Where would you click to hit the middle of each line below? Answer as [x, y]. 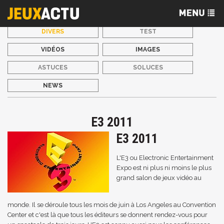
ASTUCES [53, 67]
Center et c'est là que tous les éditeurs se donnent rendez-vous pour [107, 215]
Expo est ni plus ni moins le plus [164, 168]
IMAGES [148, 49]
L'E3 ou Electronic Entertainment [165, 158]
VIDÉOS [53, 49]
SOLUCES [148, 67]
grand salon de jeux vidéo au [159, 178]
